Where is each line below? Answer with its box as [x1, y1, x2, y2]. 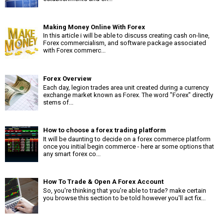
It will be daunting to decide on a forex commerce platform [43, 135, 211, 143]
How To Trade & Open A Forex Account [43, 178, 164, 186]
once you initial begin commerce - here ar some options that [43, 142, 214, 150]
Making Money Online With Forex [43, 23, 145, 31]
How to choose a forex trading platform [43, 126, 166, 134]
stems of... [43, 98, 73, 106]
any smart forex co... [43, 150, 101, 158]
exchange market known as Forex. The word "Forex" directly [43, 91, 213, 99]
